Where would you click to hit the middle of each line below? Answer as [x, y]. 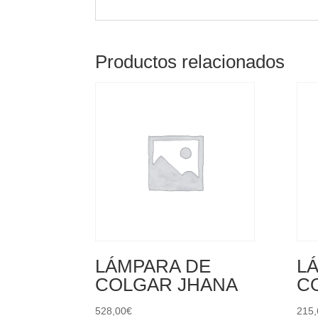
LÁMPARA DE [153, 267]
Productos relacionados [190, 61]
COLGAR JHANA [167, 285]
